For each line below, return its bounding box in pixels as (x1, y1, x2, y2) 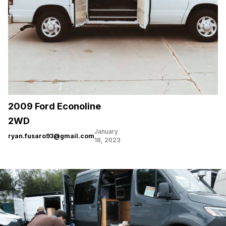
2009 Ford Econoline (8, 101, 101, 112)
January (94, 128, 118, 136)
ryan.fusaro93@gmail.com (8, 132, 94, 140)
